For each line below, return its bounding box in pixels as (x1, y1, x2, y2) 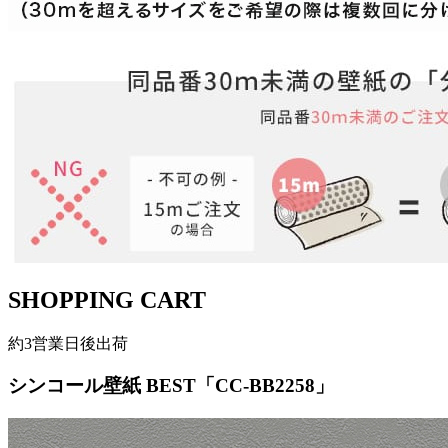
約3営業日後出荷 (8, 334, 128, 352)
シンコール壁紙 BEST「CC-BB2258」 (8, 375, 334, 397)
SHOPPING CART (8, 286, 206, 313)
